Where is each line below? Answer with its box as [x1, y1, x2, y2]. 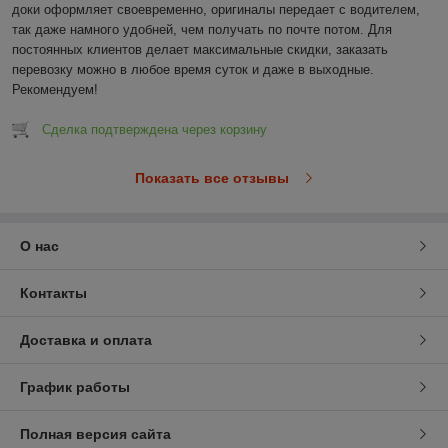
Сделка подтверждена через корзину [42, 121, 267, 137]
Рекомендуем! [12, 81, 98, 97]
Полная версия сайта [20, 425, 171, 442]
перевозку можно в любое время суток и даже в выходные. [12, 61, 374, 77]
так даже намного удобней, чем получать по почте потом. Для [12, 21, 392, 37]
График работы [20, 378, 130, 395]
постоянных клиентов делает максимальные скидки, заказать [12, 41, 388, 57]
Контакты [20, 284, 87, 301]
